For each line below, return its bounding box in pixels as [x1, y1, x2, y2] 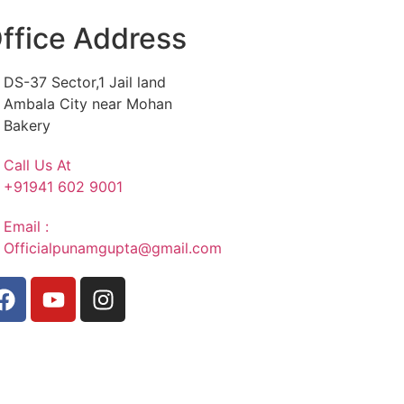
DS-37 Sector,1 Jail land [4, 73, 166, 92]
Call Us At [4, 156, 71, 175]
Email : [4, 217, 49, 236]
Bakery [4, 116, 50, 135]
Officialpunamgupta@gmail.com [4, 239, 222, 258]
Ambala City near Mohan [4, 95, 172, 114]
